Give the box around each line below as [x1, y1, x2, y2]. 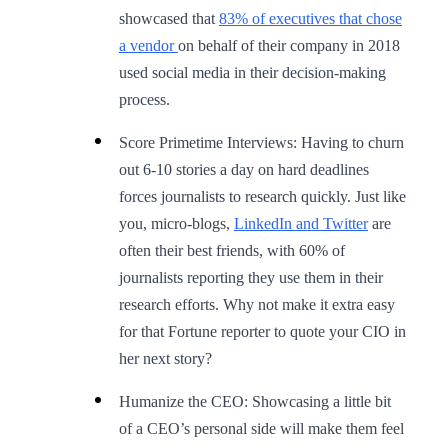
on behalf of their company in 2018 [178, 36, 400, 54]
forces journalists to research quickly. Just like [119, 187, 406, 205]
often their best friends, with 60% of [119, 241, 345, 259]
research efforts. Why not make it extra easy [119, 295, 395, 313]
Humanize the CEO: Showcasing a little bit [119, 392, 391, 410]
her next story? [119, 349, 216, 367]
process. [119, 90, 174, 108]
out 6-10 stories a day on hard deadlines [119, 160, 369, 178]
